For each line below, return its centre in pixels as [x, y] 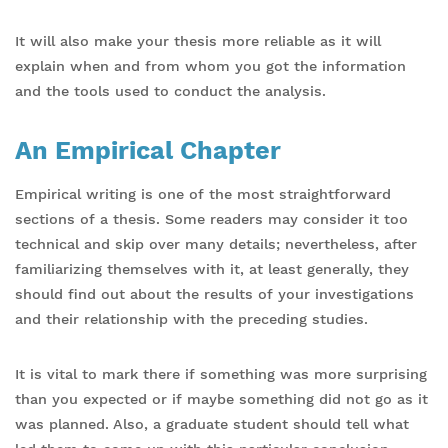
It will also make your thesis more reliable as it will [198, 40]
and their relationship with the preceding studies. [191, 318]
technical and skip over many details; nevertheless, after [216, 243]
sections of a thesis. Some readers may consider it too [211, 218]
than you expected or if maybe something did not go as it [221, 398]
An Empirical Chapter [148, 150]
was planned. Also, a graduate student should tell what [212, 423]
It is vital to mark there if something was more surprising [221, 373]
